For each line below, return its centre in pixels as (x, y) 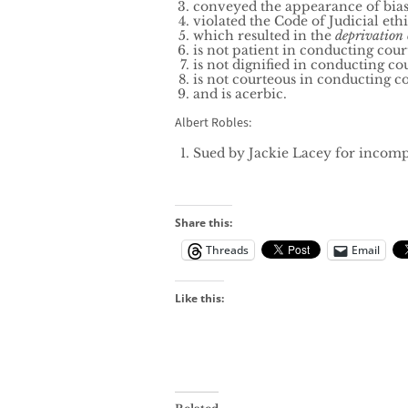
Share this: (204, 223)
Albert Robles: (213, 123)
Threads (227, 250)
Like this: (199, 299)
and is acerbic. (240, 94)
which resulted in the (264, 36)
